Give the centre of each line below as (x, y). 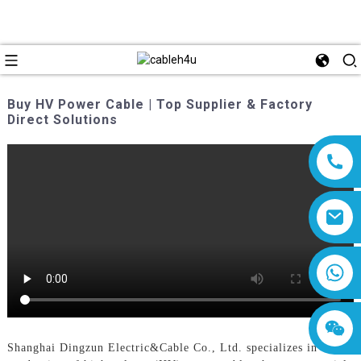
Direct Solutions (62, 119)
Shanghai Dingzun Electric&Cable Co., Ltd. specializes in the (172, 347)
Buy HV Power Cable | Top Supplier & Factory (160, 104)
